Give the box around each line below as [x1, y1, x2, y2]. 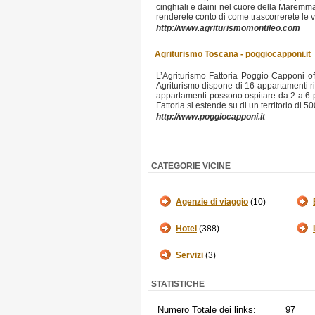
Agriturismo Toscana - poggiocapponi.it [155, 49, 311, 59]
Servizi [176, 250, 203, 260]
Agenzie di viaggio [176, 197, 248, 207]
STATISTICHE [151, 279, 205, 289]
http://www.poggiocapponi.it [156, 112, 265, 122]
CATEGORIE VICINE [151, 161, 231, 171]
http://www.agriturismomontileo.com [156, 23, 300, 33]
